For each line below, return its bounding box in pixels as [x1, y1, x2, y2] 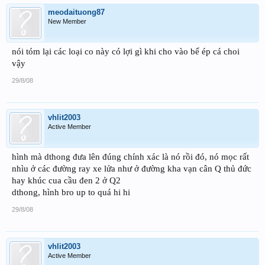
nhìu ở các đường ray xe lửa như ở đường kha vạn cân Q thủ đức [12, 164, 251, 174]
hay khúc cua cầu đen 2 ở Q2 [12, 176, 121, 186]
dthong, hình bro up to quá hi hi [12, 188, 130, 198]
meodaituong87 [48, 8, 105, 17]
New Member [48, 18, 86, 25]
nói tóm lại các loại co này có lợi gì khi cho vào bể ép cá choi [12, 47, 240, 57]
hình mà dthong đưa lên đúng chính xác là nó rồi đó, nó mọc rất [12, 152, 249, 162]
